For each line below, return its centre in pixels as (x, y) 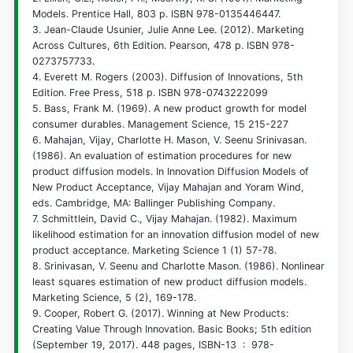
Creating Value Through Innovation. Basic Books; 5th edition (171, 329)
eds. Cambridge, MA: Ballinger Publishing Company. (153, 203)
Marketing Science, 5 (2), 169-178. (114, 298)
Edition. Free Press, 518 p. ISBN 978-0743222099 (150, 93)
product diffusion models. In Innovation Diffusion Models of (170, 172)
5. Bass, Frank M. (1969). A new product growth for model (169, 109)
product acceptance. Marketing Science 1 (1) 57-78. (154, 251)
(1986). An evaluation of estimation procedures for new (162, 156)
